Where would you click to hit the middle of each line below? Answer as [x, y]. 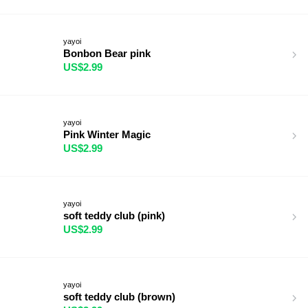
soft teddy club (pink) [114, 215]
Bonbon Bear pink [107, 53]
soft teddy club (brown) [119, 296]
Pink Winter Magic [107, 134]
